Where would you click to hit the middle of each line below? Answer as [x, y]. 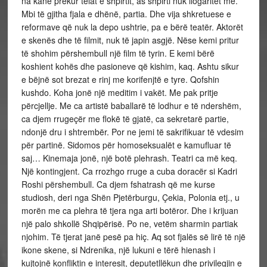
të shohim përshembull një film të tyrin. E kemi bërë [118, 53]
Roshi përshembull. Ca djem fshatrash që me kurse [118, 184]
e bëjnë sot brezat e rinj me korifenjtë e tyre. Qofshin [120, 79]
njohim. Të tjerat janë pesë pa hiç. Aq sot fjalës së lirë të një [133, 237]
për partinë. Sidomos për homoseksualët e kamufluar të [126, 145]
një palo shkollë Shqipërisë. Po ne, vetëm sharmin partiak [129, 223]
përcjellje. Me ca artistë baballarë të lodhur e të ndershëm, [131, 105]
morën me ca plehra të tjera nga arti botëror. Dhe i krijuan [130, 210]
